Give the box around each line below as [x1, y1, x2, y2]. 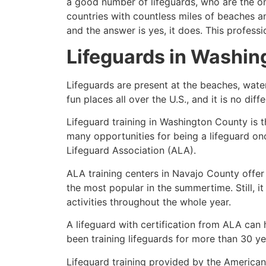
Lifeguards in [66, 45, 191, 68]
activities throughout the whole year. [66, 195, 231, 208]
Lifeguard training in [66, 116, 160, 128]
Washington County [160, 116, 248, 128]
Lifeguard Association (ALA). [66, 144, 196, 157]
